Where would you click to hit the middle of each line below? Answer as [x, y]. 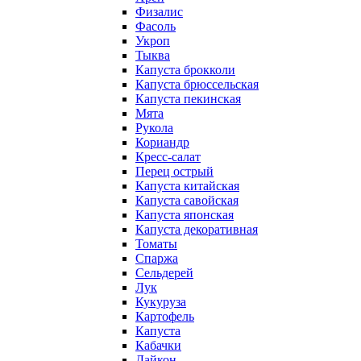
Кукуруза [161, 302]
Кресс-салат [168, 157]
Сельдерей [164, 273]
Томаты [156, 244]
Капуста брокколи [185, 70]
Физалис [159, 12]
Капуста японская [185, 215]
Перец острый [174, 171]
